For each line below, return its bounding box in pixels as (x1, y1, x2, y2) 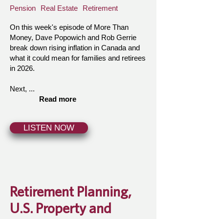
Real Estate (41, 4, 78, 12)
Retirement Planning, (10, 183, 131, 199)
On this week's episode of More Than (10, 23, 129, 31)
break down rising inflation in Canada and (10, 44, 140, 52)
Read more (39, 95, 76, 103)
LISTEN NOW (23, 123, 74, 132)
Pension (10, 4, 36, 12)
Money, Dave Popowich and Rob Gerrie (10, 33, 136, 42)
